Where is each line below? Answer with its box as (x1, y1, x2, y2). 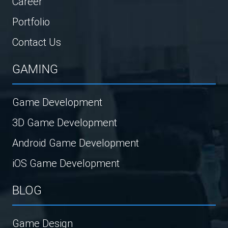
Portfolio (12, 15, 50, 28)
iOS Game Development (12, 157, 120, 170)
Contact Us (12, 36, 61, 49)
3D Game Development (12, 116, 117, 129)
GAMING (12, 62, 58, 77)
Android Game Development (12, 136, 139, 150)
